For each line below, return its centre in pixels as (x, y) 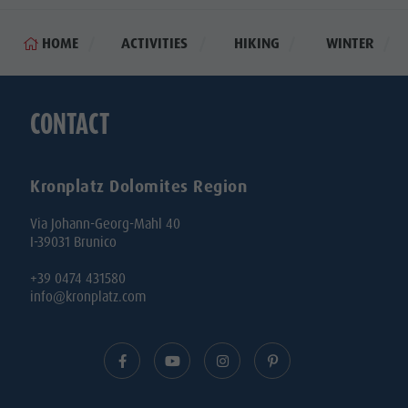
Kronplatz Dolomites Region (139, 186)
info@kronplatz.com (89, 296)
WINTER (350, 43)
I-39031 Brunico (74, 242)
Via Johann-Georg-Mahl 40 (106, 224)
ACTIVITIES (155, 43)
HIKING (257, 43)
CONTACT (70, 123)
